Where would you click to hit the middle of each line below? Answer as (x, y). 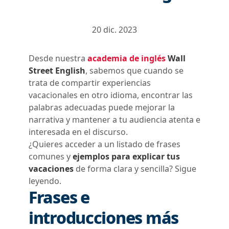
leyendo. (46, 181)
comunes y (51, 156)
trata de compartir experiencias (90, 83)
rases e (63, 197)
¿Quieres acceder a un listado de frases (105, 144)
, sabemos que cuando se (134, 71)
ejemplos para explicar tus (126, 156)
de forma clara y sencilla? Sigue (136, 169)
